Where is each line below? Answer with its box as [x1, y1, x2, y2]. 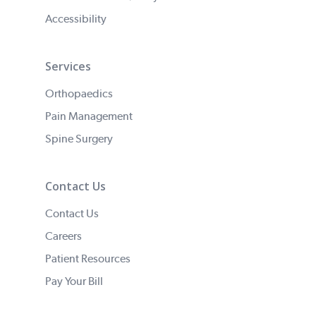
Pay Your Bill [45, 274, 103, 288]
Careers [45, 229, 82, 243]
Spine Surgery [45, 132, 113, 145]
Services [45, 59, 91, 74]
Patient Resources [45, 252, 130, 265]
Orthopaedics [45, 87, 113, 100]
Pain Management [45, 109, 133, 123]
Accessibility [45, 12, 107, 25]
